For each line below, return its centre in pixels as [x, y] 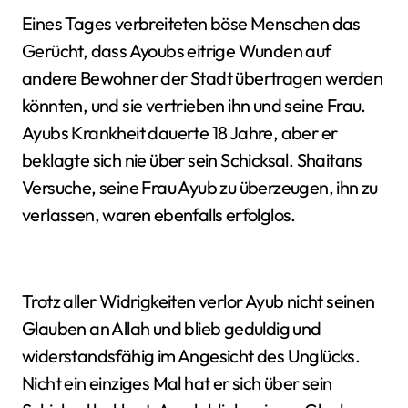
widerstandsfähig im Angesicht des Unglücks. [191, 356]
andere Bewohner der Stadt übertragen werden [203, 78]
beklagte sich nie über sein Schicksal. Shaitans [192, 160]
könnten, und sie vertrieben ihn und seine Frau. [194, 105]
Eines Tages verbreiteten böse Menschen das [191, 23]
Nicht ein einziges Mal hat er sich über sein [177, 383]
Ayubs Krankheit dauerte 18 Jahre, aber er [180, 133]
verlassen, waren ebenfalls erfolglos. [159, 214]
